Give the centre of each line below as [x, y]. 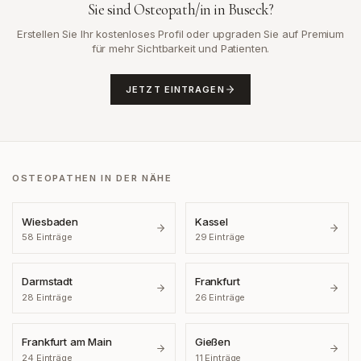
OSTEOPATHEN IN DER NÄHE [92, 178]
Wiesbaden [50, 221]
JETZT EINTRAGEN [175, 89]
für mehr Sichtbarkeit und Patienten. [180, 49]
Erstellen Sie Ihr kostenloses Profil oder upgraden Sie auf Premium [180, 34]
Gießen [212, 341]
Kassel [211, 221]
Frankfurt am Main [67, 341]
